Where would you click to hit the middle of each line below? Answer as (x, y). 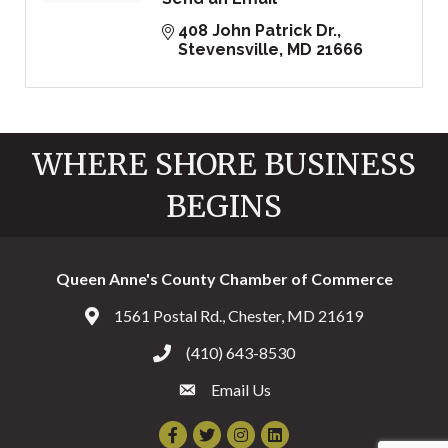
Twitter (218, 432)
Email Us (240, 390)
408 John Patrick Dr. (257, 31)
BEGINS (224, 206)
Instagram (261, 432)
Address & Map (137, 318)
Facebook (193, 432)
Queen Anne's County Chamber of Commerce (224, 279)
